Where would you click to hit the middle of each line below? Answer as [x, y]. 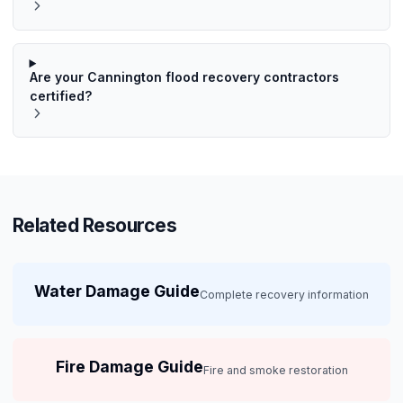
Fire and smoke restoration [275, 370]
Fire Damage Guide [129, 366]
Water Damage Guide [117, 291]
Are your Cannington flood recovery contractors [184, 77]
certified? [60, 96]
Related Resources [95, 226]
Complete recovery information [284, 294]
